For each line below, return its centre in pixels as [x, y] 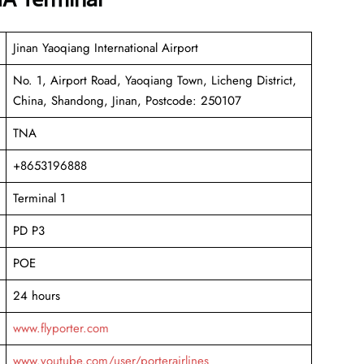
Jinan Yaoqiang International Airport [105, 48]
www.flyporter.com [61, 328]
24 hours [36, 295]
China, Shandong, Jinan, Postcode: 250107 [127, 100]
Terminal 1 [39, 198]
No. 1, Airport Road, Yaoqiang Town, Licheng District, [154, 80]
